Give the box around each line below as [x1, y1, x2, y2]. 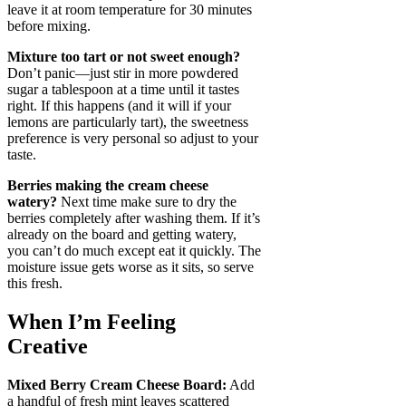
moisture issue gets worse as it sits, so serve [7, 259, 254, 275]
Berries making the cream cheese [7, 178, 208, 194]
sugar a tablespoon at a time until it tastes [7, 82, 239, 98]
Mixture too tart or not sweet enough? [7, 49, 240, 65]
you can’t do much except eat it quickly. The [7, 243, 261, 259]
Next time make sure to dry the [57, 194, 237, 210]
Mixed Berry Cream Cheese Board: [7, 376, 227, 392]
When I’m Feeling [7, 309, 176, 333]
